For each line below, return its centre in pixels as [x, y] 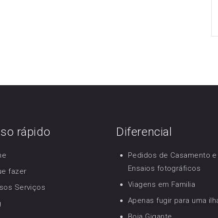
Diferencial [144, 132]
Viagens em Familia [162, 185]
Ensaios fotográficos [164, 169]
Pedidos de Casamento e [173, 155]
